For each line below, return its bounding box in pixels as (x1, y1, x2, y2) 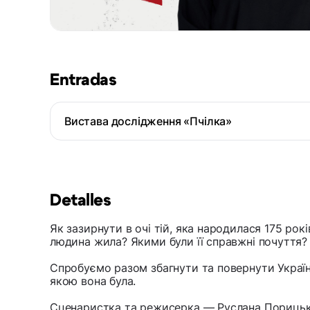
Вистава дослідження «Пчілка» (64, 114, 232, 129)
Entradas (50, 72, 117, 89)
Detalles (50, 192, 111, 210)
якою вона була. (50, 274, 136, 289)
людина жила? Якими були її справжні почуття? (50, 235, 308, 249)
